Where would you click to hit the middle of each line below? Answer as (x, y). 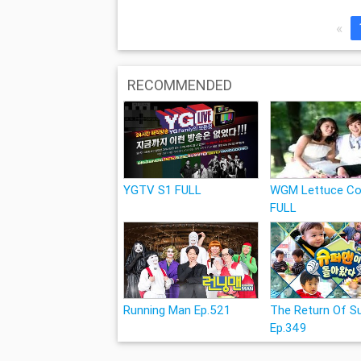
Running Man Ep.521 (176, 310)
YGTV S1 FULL (162, 189)
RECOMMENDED (179, 85)
